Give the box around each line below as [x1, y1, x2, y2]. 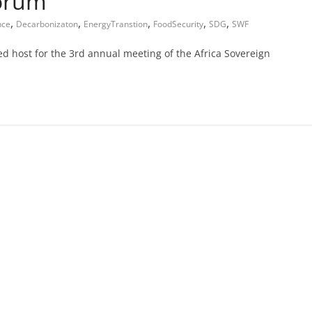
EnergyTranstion [84, 17, 148, 30]
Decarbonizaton [16, 17, 78, 30]
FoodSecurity [153, 17, 203, 30]
